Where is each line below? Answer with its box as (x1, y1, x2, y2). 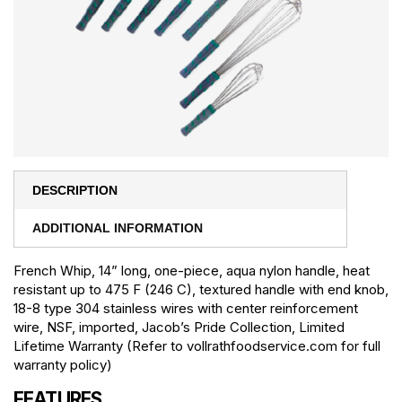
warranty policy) (13, 355, 112, 373)
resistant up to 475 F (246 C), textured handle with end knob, (13, 280, 389, 298)
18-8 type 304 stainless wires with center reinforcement (13, 299, 358, 317)
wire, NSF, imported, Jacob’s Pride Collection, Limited (13, 318, 345, 336)
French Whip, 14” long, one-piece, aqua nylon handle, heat (13, 261, 370, 279)
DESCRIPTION (32, 182, 118, 197)
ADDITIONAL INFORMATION (32, 220, 203, 235)
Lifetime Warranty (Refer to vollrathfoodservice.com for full (13, 336, 380, 354)
